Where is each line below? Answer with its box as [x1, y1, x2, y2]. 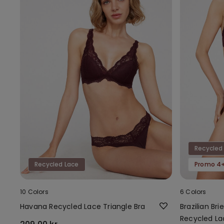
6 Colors [180, 187, 206, 196]
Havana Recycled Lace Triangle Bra [20, 201, 145, 211]
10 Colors [20, 187, 48, 196]
